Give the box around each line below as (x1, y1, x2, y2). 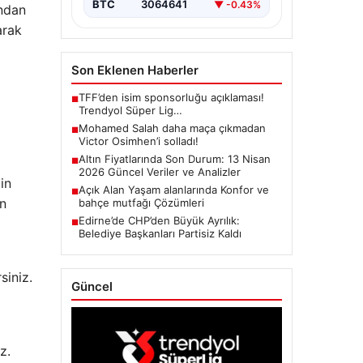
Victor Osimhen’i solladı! (78, 135, 199, 148)
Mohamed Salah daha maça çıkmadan (78, 122, 266, 135)
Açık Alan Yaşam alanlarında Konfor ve (78, 183, 269, 197)
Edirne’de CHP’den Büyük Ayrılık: (78, 214, 240, 228)
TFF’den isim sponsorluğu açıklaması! (78, 91, 264, 105)
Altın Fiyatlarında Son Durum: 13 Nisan (78, 152, 271, 166)
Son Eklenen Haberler (70, 62, 199, 79)
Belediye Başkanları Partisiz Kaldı (78, 227, 241, 241)
